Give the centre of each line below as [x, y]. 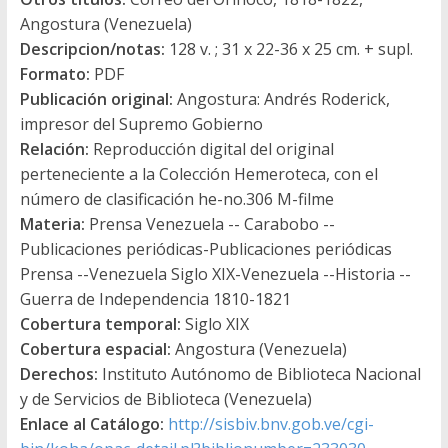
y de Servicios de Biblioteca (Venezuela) [165, 398]
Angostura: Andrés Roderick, [281, 98]
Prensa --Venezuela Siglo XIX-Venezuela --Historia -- [215, 273]
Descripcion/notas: [92, 48]
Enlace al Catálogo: [91, 423]
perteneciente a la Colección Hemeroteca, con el [198, 173]
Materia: [52, 223]
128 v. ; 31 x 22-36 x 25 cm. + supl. [288, 48]
